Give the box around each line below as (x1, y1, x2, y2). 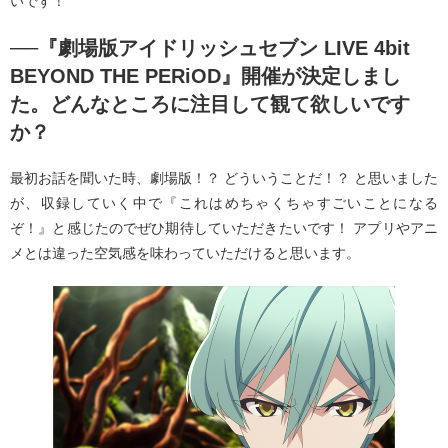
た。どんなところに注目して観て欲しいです (10, 93, 410, 116)
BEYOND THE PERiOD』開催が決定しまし (10, 65, 401, 88)
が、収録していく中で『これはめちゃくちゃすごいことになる (10, 195, 438, 212)
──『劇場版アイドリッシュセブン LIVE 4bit (10, 37, 410, 60)
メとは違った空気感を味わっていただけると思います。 (10, 245, 360, 262)
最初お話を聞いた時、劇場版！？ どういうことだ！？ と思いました (10, 170, 438, 187)
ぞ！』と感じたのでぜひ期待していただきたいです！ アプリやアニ (10, 220, 438, 237)
